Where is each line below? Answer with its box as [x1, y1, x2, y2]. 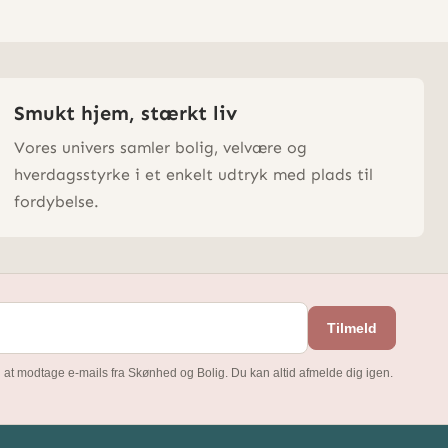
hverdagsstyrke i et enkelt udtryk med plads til [13, 164, 373, 184]
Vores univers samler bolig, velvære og [13, 137, 307, 157]
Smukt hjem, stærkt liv [13, 100, 237, 125]
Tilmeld [327, 319, 377, 336]
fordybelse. [13, 191, 99, 211]
